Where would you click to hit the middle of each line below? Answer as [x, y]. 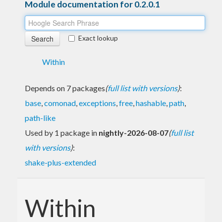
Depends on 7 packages [65, 88]
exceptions [97, 103]
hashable [151, 103]
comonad [60, 103]
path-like [40, 117]
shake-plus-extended [60, 162]
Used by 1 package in [62, 132]
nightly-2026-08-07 [134, 132]
